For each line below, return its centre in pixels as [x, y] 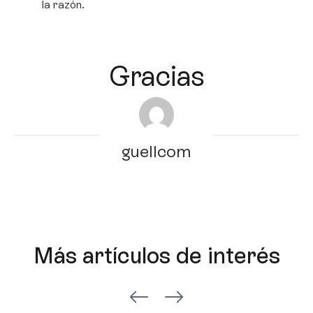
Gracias [156, 77]
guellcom [156, 152]
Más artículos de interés [156, 256]
